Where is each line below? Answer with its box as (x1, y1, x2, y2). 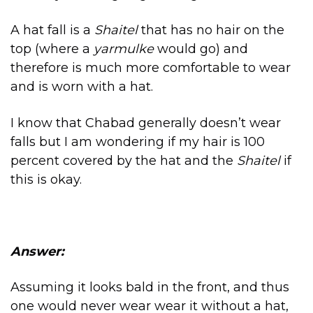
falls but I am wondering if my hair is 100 (10, 133, 265, 150)
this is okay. (10, 171, 82, 187)
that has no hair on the (138, 22, 284, 38)
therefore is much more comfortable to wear (10, 59, 291, 75)
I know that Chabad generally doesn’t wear (10, 115, 281, 131)
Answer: (10, 243, 64, 259)
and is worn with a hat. (10, 78, 153, 94)
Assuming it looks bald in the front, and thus (10, 279, 289, 296)
